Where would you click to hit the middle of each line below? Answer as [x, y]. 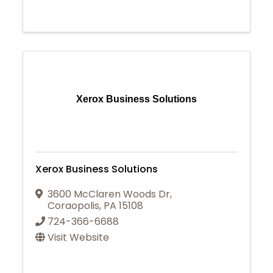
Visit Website [79, 237]
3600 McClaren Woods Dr [109, 194]
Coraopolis [74, 205]
